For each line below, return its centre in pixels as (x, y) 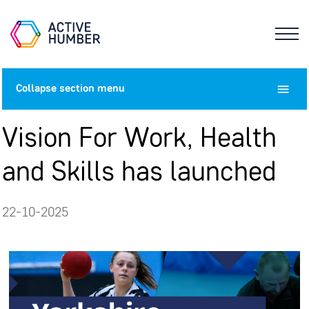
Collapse (36, 89)
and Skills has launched (139, 173)
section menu (90, 89)
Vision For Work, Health (139, 140)
